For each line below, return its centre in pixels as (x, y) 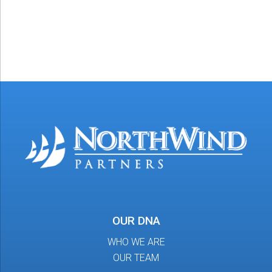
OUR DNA (136, 220)
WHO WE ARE (136, 242)
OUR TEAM (136, 258)
